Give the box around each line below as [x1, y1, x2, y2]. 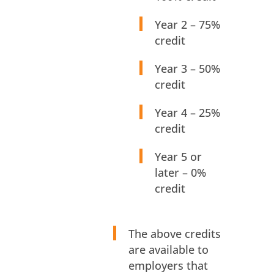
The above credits [128, 226, 221, 242]
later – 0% [154, 165, 206, 180]
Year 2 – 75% [154, 17, 220, 32]
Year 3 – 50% [154, 61, 220, 76]
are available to [128, 242, 209, 257]
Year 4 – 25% [154, 105, 220, 120]
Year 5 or [154, 149, 202, 165]
